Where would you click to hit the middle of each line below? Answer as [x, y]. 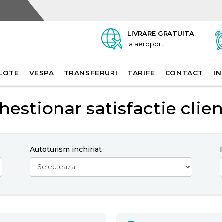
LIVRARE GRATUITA [161, 33]
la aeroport [145, 44]
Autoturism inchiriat [65, 149]
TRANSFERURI [91, 73]
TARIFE [141, 73]
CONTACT [184, 73]
